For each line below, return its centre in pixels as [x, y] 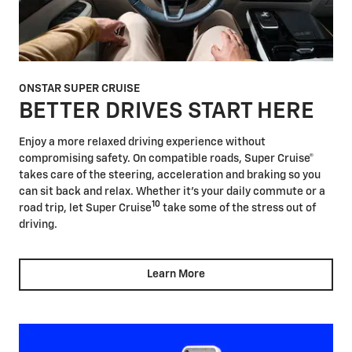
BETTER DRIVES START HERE [167, 112]
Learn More [176, 274]
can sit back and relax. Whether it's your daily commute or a [172, 191]
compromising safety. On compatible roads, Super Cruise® [167, 158]
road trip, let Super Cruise [85, 208]
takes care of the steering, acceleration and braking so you [170, 175]
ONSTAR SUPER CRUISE [79, 89]
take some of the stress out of [238, 208]
